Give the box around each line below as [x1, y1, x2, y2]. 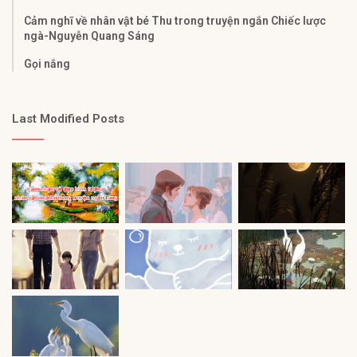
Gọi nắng [24, 57, 70, 71]
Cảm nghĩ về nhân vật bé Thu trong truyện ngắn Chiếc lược [24, 14, 326, 28]
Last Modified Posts [12, 112, 124, 127]
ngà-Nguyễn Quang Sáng [24, 29, 155, 43]
